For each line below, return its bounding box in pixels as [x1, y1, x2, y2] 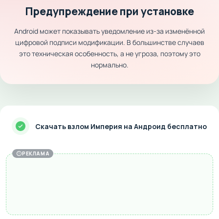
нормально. [90, 60, 129, 69]
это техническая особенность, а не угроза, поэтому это [19, 49, 200, 58]
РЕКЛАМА [22, 150, 50, 157]
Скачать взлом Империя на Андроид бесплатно [35, 121, 207, 131]
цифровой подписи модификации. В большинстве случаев [15, 38, 204, 47]
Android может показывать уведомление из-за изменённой [14, 26, 205, 36]
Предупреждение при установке [25, 4, 194, 18]
